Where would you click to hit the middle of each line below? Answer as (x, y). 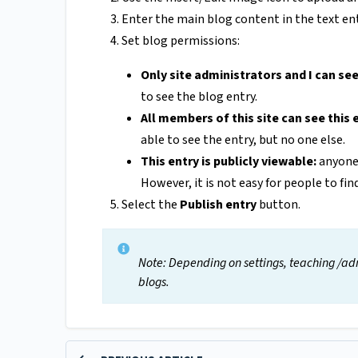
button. (278, 204)
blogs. (154, 282)
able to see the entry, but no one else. (243, 139)
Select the (151, 204)
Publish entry (218, 204)
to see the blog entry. (199, 96)
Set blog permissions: (181, 40)
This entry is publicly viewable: (229, 161)
